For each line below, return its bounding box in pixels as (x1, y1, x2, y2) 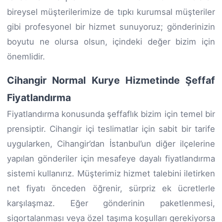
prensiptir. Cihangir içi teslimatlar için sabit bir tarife (7, 123, 215, 134)
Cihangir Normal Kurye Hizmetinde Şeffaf (7, 74, 215, 86)
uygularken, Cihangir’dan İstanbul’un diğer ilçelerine (7, 138, 215, 149)
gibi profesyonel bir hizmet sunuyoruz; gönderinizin (7, 21, 215, 32)
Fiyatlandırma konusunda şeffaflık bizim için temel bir (7, 109, 215, 119)
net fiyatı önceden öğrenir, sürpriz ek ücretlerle (7, 183, 215, 193)
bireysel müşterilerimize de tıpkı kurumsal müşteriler (7, 6, 215, 17)
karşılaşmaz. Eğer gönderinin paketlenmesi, (7, 198, 215, 208)
